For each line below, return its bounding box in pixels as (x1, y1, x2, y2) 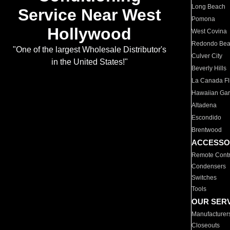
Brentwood (191, 126, 222, 133)
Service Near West (17, 6, 161, 25)
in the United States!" (51, 57, 128, 67)
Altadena (191, 102, 217, 109)
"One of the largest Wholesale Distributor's (12, 45, 166, 54)
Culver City (191, 52, 223, 60)
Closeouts (191, 222, 220, 229)
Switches (191, 174, 217, 181)
